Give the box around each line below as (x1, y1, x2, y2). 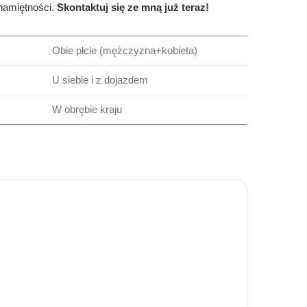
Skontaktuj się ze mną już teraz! (57, 1, 209, 13)
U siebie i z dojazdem (52, 74, 148, 86)
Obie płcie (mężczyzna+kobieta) (52, 45, 197, 56)
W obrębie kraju (52, 103, 122, 115)
